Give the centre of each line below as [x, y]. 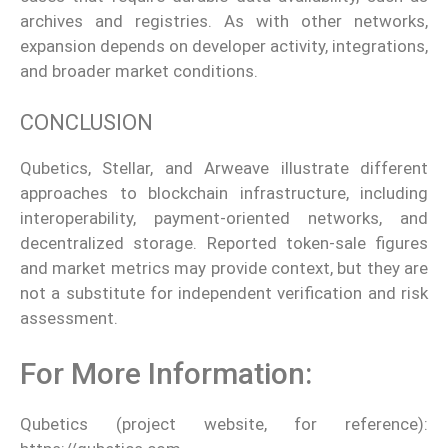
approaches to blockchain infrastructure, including [224, 192]
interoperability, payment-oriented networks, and [224, 217]
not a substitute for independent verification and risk [224, 292]
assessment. [69, 317]
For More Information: [166, 374]
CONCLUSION [86, 122]
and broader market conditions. [139, 71]
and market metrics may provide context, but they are [224, 267]
